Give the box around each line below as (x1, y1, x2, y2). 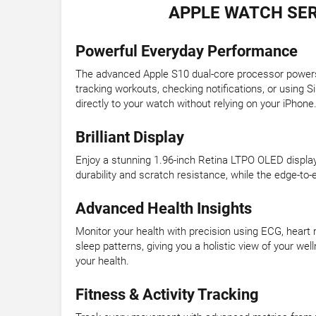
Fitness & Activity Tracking (75, 286, 259, 304)
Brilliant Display (75, 128, 184, 147)
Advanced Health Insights (75, 200, 252, 218)
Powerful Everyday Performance (75, 42, 298, 61)
